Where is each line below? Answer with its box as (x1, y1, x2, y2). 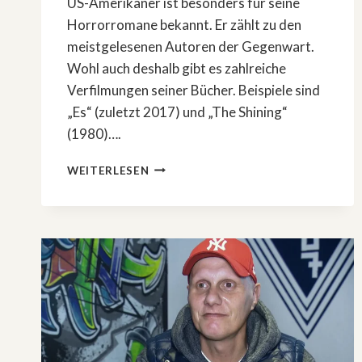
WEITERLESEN (67, 163, 149, 177)
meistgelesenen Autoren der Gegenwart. (67, 37, 314, 55)
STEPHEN (148, 158, 204, 172)
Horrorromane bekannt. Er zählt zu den (67, 15, 301, 33)
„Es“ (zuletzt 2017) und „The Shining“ (67, 103, 288, 120)
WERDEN (148, 243, 200, 257)
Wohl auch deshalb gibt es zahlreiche (67, 59, 286, 77)
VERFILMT (148, 226, 208, 240)
